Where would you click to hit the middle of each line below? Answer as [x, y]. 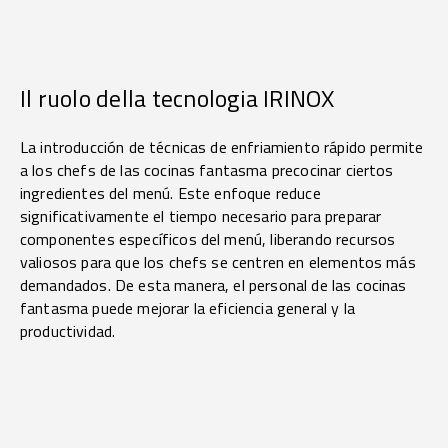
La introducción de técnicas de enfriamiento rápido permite [222, 147]
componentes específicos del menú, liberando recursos [208, 239]
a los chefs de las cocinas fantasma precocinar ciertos [207, 170]
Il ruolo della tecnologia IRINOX [177, 98]
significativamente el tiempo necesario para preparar [201, 216]
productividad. [68, 331]
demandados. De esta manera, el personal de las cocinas [213, 285]
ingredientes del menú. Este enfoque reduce [170, 193]
